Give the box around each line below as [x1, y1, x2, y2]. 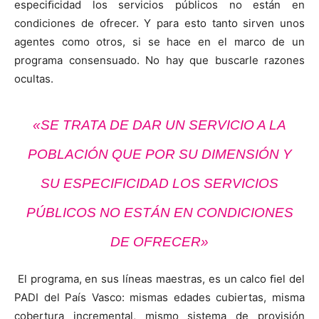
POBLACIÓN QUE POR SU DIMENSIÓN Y [27, 147, 292, 162]
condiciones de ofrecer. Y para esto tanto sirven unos [14, 16, 305, 30]
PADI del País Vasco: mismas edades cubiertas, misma [14, 291, 305, 304]
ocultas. [14, 72, 53, 85]
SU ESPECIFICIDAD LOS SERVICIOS [41, 176, 278, 191]
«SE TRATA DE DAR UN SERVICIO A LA [33, 117, 286, 132]
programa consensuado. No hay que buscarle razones [14, 53, 305, 67]
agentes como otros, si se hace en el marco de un [14, 35, 305, 48]
